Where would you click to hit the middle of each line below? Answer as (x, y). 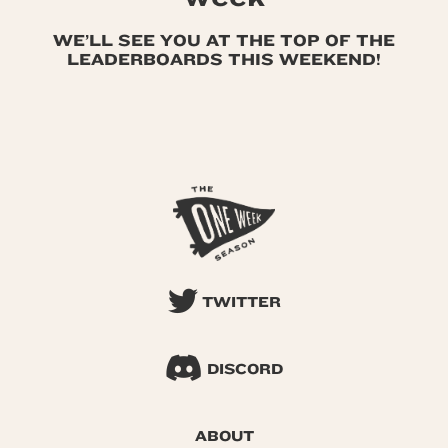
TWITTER (239, 303)
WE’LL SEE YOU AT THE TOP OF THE (224, 41)
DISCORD (243, 370)
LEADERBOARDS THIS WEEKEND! (224, 60)
